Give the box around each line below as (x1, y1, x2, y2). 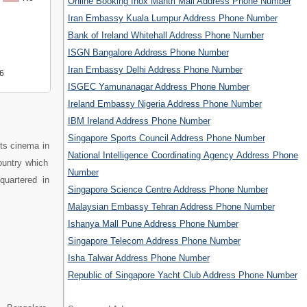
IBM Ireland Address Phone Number (67, 116, 210, 127)
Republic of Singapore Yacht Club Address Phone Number (67, 270, 297, 281)
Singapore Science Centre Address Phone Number (67, 184, 268, 195)
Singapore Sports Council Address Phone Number (67, 133, 265, 144)
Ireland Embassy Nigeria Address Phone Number (67, 99, 262, 110)
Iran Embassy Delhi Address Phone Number (67, 64, 243, 75)
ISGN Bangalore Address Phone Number (67, 47, 229, 58)
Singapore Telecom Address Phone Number (67, 236, 241, 247)
